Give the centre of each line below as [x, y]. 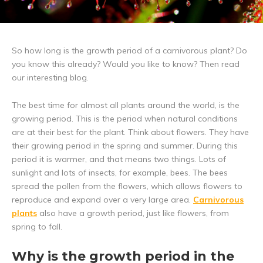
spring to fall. [37, 227]
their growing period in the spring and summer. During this [125, 146]
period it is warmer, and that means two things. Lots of [119, 159]
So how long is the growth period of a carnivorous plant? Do [129, 51]
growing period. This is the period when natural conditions [125, 119]
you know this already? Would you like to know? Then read [126, 64]
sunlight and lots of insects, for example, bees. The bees [120, 173]
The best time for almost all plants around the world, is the [126, 105]
